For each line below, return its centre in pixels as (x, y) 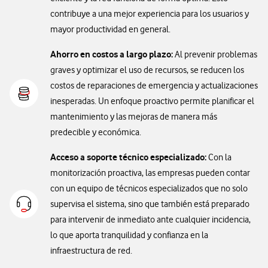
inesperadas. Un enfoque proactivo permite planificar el (152, 101)
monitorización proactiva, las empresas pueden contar (150, 173)
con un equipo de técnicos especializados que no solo (149, 188)
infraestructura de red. (91, 251)
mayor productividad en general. (110, 29)
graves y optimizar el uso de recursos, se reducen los (147, 70)
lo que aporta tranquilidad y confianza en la (129, 235)
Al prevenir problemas (215, 54)
